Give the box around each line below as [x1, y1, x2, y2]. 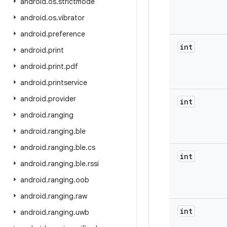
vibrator [58, 13, 85, 22]
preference [48, 29, 85, 39]
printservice [48, 78, 87, 87]
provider [48, 94, 76, 103]
